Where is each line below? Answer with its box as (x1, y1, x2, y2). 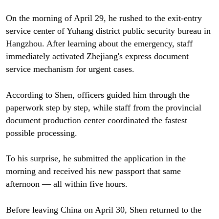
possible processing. (5, 128, 77, 138)
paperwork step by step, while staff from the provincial (5, 102, 201, 112)
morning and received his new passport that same (5, 166, 181, 176)
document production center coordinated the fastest (5, 115, 187, 125)
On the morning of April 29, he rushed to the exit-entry (5, 13, 202, 23)
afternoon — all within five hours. (5, 179, 128, 189)
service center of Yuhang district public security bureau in (5, 25, 211, 36)
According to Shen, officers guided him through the (5, 89, 190, 100)
